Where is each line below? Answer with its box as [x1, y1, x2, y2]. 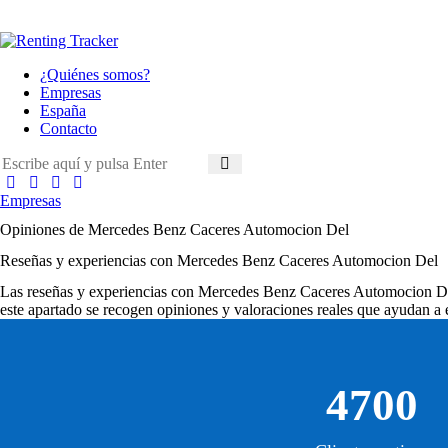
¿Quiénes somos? [40, 66, 150, 83]
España [40, 102, 86, 119]
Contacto [40, 120, 97, 137]
